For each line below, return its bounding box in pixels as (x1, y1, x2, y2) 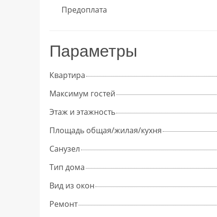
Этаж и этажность (49, 106, 115, 117)
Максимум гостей (49, 88, 115, 99)
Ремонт (49, 198, 77, 209)
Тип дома (49, 161, 85, 172)
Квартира (49, 69, 85, 80)
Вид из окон (49, 180, 94, 191)
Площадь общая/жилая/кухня (49, 124, 162, 136)
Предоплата (62, 4, 107, 15)
